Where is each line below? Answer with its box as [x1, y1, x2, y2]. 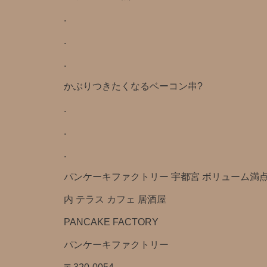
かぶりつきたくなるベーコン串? [64, 81, 203, 91]
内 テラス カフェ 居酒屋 [64, 194, 166, 204]
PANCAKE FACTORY [64, 217, 159, 227]
